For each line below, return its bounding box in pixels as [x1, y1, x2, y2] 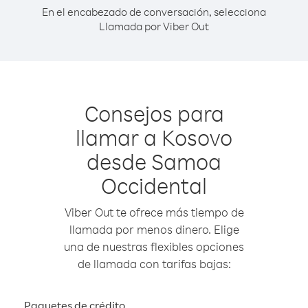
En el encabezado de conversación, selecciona [42, 5, 266, 19]
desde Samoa [87, 147, 221, 175]
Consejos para [84, 99, 224, 127]
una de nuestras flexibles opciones [64, 239, 244, 254]
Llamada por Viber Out [99, 19, 209, 33]
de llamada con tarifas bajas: [77, 256, 231, 271]
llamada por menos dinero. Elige [69, 222, 239, 236]
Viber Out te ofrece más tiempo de [64, 205, 244, 219]
